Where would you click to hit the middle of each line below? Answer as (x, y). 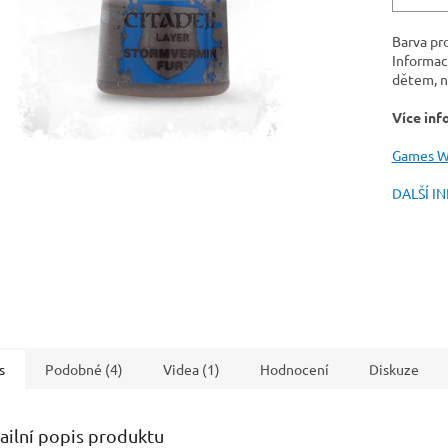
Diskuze (394, 368)
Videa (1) (191, 368)
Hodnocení (294, 368)
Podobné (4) (84, 368)
